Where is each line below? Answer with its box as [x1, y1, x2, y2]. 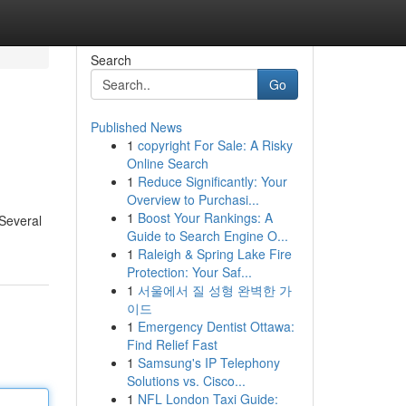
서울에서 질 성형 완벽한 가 [137, 281, 292, 299]
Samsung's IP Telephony [137, 353, 280, 372]
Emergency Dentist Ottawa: [137, 317, 295, 335]
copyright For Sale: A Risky [137, 136, 293, 154]
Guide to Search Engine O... [126, 227, 288, 245]
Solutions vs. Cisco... [126, 372, 246, 390]
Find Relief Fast [126, 335, 217, 353]
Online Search [126, 154, 208, 172]
